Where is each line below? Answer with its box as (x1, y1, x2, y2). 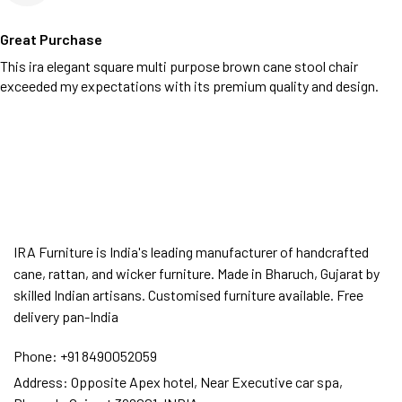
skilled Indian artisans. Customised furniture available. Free (13, 286, 363, 303)
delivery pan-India (13, 308, 118, 325)
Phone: (13, 347, 57, 364)
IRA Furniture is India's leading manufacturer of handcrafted (13, 243, 369, 260)
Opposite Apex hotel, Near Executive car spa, (68, 373, 343, 390)
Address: (13, 373, 68, 390)
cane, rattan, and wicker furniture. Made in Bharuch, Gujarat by (13, 265, 380, 282)
